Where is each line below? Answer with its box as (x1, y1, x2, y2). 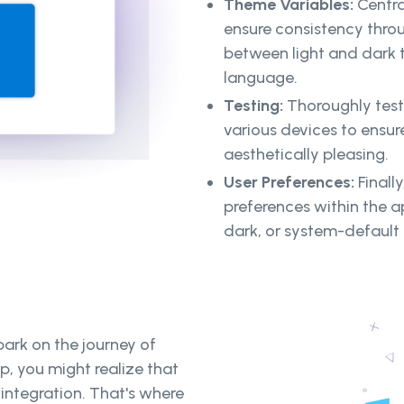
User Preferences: (224, 172, 358, 193)
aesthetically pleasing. (224, 144, 389, 165)
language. (224, 68, 298, 88)
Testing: (224, 96, 287, 116)
